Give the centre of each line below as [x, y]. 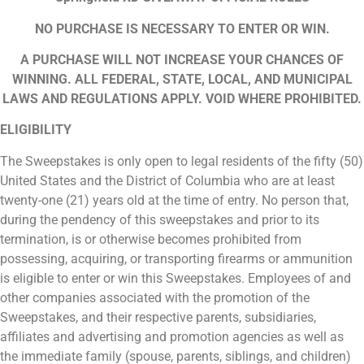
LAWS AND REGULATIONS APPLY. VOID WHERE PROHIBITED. [182, 98]
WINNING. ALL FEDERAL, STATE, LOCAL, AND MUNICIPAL [182, 79]
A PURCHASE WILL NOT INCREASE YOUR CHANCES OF [182, 59]
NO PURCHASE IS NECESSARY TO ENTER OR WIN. [182, 28]
